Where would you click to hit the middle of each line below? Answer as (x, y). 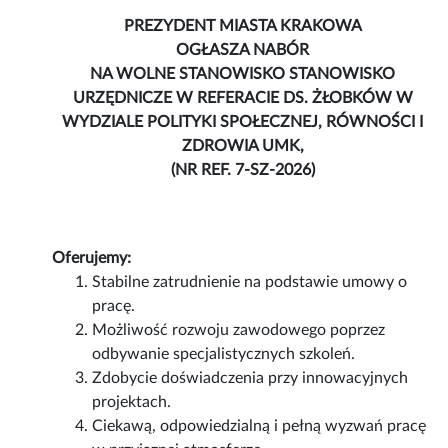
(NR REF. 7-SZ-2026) (242, 170)
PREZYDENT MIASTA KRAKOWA (242, 26)
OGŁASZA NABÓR (243, 50)
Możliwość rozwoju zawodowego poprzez (239, 330)
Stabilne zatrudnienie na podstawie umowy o (250, 282)
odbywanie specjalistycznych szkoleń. (224, 354)
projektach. (132, 402)
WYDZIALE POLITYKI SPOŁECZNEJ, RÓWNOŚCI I (243, 122)
